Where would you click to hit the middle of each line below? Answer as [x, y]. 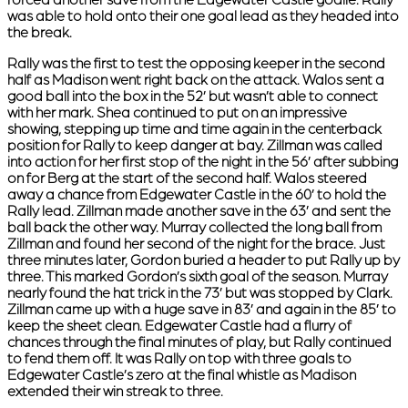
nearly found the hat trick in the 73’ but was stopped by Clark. [200, 294]
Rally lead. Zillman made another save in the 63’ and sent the [199, 212]
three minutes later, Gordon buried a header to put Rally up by [204, 261]
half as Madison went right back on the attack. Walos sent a [196, 81]
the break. [40, 33]
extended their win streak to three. [117, 392]
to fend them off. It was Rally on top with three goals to [179, 359]
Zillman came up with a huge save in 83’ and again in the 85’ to [202, 310]
